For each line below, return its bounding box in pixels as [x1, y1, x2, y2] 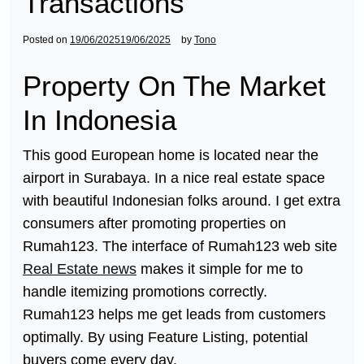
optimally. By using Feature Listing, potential [23, 328, 308, 345]
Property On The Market [23, 69, 326, 102]
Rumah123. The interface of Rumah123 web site [23, 237, 337, 254]
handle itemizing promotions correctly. [23, 283, 267, 300]
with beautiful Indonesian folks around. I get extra [23, 192, 340, 209]
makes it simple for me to [136, 260, 303, 277]
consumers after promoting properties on [23, 214, 286, 232]
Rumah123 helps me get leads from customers [23, 305, 326, 323]
